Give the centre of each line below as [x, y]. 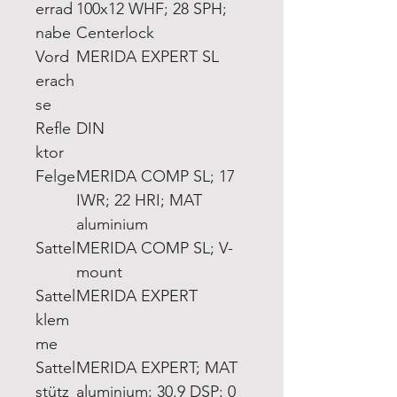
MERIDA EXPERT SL [148, 56]
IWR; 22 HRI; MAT [139, 200]
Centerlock [115, 32]
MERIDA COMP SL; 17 [156, 176]
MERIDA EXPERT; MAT [157, 367]
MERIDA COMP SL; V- [155, 248]
